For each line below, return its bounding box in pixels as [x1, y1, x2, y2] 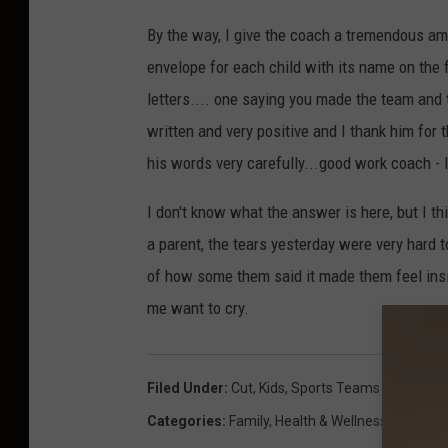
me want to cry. [147, 298, 249, 319]
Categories [147, 413, 222, 430]
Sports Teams [291, 380, 380, 397]
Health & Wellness [275, 413, 387, 430]
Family [229, 413, 269, 430]
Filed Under [147, 380, 224, 397]
